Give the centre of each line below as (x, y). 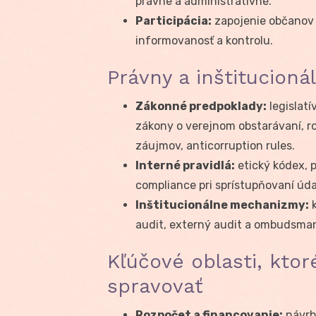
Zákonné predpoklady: (201, 106)
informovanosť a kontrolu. (204, 40)
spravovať (155, 286)
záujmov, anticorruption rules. (215, 145)
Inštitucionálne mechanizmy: (222, 205)
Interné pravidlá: (185, 165)
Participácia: (174, 20)
